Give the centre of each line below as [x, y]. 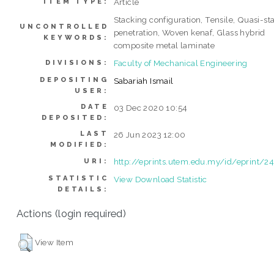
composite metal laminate [164, 45]
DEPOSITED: [75, 117]
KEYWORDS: [76, 37]
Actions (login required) [71, 213]
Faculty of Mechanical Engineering [180, 63]
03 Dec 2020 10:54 [150, 107]
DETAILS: [83, 189]
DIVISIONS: [77, 62]
